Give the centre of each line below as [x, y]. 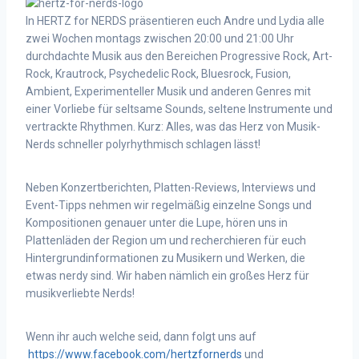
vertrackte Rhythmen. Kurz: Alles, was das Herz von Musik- [173, 127]
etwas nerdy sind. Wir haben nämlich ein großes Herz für [167, 276]
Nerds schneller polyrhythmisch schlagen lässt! [143, 144]
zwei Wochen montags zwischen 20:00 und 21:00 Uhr [160, 38]
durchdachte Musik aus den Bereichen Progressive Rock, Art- [179, 56]
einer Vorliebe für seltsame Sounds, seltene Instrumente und [179, 109]
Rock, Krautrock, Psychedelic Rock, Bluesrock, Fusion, [158, 74]
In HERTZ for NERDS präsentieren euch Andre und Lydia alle [175, 21]
